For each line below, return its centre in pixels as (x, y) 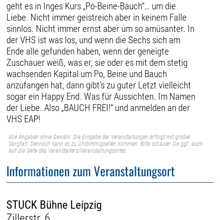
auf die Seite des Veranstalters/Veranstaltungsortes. (68, 151)
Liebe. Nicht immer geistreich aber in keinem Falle (97, 17)
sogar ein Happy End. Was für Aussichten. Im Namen (101, 96)
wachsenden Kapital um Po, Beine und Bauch (87, 74)
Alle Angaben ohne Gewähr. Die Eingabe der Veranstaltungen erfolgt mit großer (100, 137)
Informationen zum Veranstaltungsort (91, 171)
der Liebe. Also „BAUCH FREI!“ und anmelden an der (98, 108)
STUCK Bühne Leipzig (54, 205)
